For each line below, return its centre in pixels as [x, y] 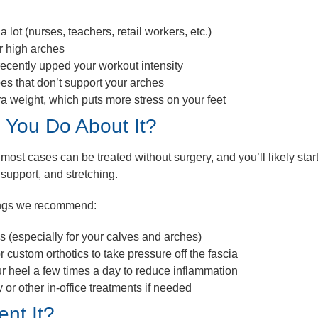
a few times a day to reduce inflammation [134, 270]
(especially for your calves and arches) [104, 236]
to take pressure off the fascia [163, 253]
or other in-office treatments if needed [97, 287]
